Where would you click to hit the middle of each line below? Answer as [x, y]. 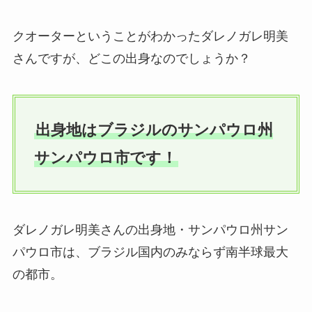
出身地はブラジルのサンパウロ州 [154, 130]
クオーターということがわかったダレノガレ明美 [150, 37]
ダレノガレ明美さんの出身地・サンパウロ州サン [150, 229]
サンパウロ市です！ [105, 157]
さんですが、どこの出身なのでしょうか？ [131, 59]
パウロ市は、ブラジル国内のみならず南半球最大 [150, 252]
